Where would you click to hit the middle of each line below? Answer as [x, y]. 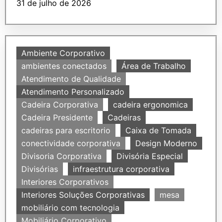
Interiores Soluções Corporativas [83, 195]
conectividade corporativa [71, 143]
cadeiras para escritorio [66, 130]
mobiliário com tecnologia [70, 208]
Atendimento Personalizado [73, 92]
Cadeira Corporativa [60, 105]
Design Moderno [166, 143]
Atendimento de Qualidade [71, 79]
